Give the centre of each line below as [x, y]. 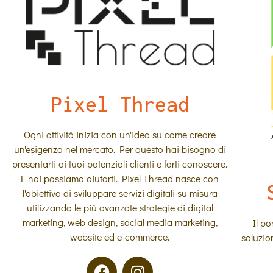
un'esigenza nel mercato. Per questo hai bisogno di [120, 149]
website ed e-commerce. [120, 237]
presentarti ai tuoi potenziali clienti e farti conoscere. [120, 164]
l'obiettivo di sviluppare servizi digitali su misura [120, 193]
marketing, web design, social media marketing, [120, 222]
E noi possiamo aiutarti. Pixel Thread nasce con [120, 179]
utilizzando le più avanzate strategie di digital [120, 208]
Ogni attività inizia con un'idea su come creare [120, 135]
